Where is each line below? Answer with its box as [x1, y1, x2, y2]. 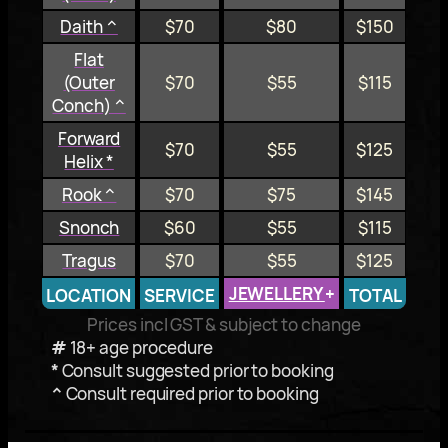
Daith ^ [60, 14, 118, 38]
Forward [57, 126, 121, 150]
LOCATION [46, 283, 131, 307]
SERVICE [144, 283, 215, 307]
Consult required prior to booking [62, 381, 319, 405]
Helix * [64, 149, 114, 173]
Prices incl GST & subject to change [87, 312, 361, 336]
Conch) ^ [52, 93, 126, 117]
